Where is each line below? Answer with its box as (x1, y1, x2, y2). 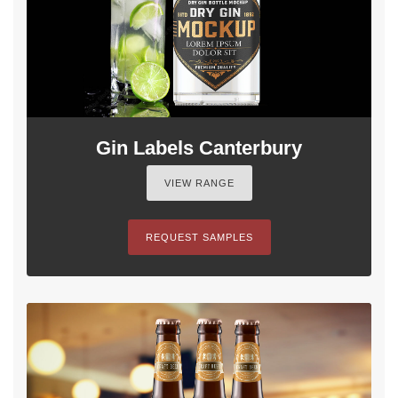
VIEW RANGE (163, 177, 235, 188)
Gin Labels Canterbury (96, 136, 302, 159)
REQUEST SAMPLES (145, 231, 253, 243)
